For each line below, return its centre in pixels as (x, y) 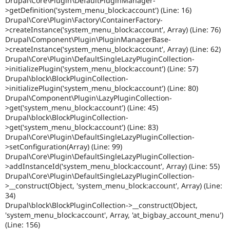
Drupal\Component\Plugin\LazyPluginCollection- (89, 98)
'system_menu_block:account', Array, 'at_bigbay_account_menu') (114, 215)
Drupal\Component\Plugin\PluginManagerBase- (88, 40)
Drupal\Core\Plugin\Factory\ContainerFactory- (84, 20)
